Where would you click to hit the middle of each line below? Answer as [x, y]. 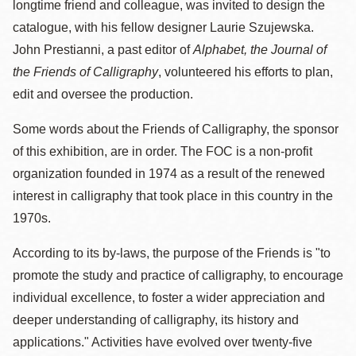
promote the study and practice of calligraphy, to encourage [178, 275]
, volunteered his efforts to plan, [246, 72]
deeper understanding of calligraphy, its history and [156, 320]
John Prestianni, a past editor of [103, 50]
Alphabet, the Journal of [260, 50]
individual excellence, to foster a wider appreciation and [169, 298]
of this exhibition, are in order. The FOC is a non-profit [163, 151]
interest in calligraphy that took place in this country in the [173, 196]
